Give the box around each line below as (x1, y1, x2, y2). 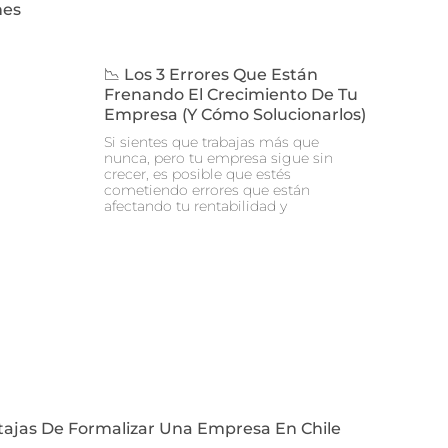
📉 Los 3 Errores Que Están (104, 65, 318, 84)
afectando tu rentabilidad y (104, 197, 287, 215)
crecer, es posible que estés (104, 165, 291, 183)
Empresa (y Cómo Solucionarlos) (104, 105, 366, 124)
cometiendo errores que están (104, 181, 310, 199)
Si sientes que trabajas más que (104, 133, 319, 151)
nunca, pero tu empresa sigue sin (104, 149, 333, 167)
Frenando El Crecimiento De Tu (104, 85, 358, 104)
